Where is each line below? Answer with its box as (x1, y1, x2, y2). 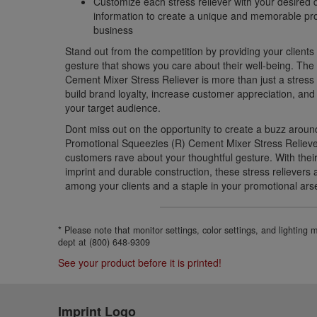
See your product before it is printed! (58, 255, 222, 270)
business (93, 23, 134, 37)
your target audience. (65, 100, 161, 115)
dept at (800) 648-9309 (58, 236, 151, 248)
